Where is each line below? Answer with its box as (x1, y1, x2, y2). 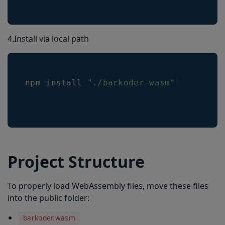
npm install (25, 78, 87, 87)
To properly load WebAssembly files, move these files (8, 180, 208, 191)
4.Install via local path (8, 33, 89, 44)
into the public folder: (8, 192, 89, 203)
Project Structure (8, 151, 145, 172)
